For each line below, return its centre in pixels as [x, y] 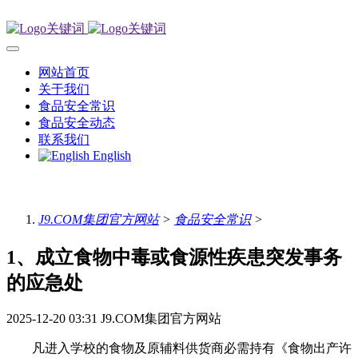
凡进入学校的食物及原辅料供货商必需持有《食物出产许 [179, 348]
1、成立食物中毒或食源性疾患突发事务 [174, 257]
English [112, 155]
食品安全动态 [77, 123]
